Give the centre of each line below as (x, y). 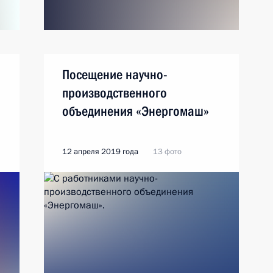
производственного (115, 93)
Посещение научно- (115, 75)
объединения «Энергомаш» (136, 111)
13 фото (167, 152)
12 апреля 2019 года (100, 152)
